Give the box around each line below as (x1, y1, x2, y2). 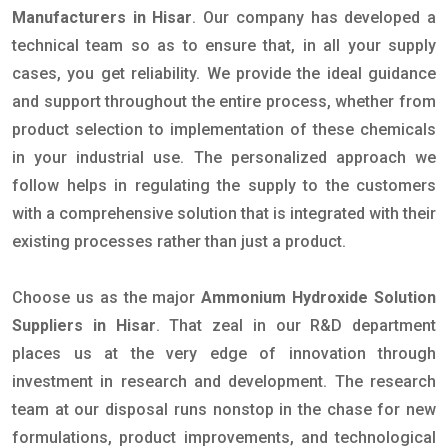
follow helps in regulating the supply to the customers (12, 176, 436, 196)
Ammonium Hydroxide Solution (201, 288, 437, 308)
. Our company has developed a (192, 8, 437, 28)
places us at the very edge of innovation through (12, 344, 436, 364)
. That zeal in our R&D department (155, 316, 436, 336)
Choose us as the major (12, 288, 202, 308)
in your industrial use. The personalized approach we (12, 148, 436, 168)
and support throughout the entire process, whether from (12, 92, 436, 112)
